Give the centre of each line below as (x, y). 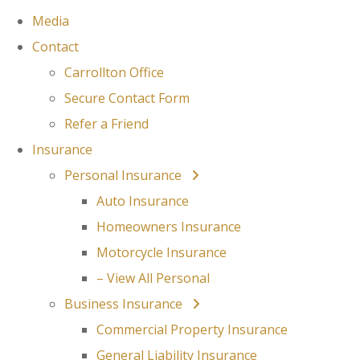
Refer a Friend (106, 124)
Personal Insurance (125, 175)
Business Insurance (125, 304)
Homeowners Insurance (169, 227)
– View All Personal (153, 278)
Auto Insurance (143, 201)
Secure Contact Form (127, 98)
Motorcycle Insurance (162, 252)
